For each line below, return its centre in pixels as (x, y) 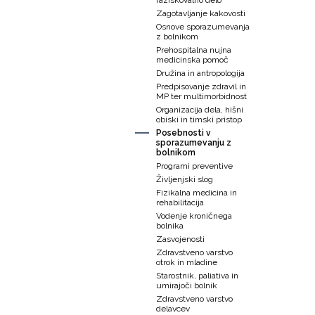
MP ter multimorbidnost (201, 96)
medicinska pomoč (192, 60)
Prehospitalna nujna (194, 50)
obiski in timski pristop (199, 120)
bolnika (170, 226)
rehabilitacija (180, 202)
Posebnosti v (184, 133)
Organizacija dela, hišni (200, 110)
